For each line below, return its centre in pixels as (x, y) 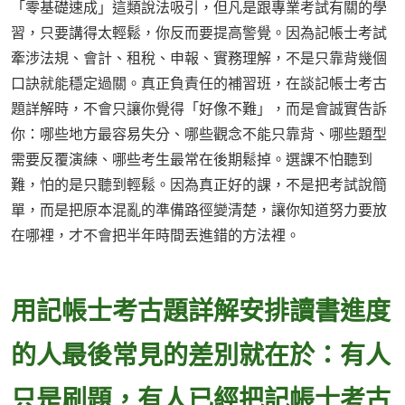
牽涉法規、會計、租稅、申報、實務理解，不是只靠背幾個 (199, 58)
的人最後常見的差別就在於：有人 (201, 355)
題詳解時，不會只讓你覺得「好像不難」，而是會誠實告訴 (199, 109)
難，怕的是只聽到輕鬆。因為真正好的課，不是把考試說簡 (199, 185)
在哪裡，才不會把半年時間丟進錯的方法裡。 (155, 235)
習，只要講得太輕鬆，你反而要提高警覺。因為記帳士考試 (199, 33)
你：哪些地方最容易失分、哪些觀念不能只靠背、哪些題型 (199, 134)
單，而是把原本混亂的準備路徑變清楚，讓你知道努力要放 (199, 210)
